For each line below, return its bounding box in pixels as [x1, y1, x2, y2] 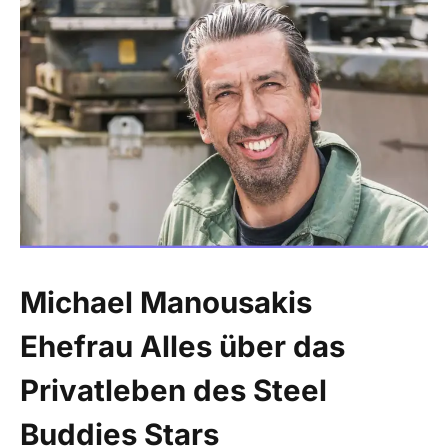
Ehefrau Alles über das [20, 327, 345, 364]
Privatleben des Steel [20, 371, 327, 408]
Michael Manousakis [20, 283, 312, 320]
